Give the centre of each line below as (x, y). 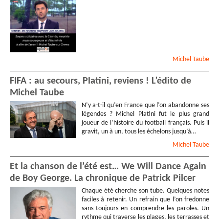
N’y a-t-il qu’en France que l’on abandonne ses (145, 105)
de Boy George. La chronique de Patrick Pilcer (103, 179)
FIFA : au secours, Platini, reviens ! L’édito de (100, 81)
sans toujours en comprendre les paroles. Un (145, 209)
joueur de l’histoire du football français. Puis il (145, 123)
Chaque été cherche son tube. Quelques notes (145, 191)
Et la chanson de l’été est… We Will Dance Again (108, 167)
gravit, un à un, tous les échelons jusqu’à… (139, 131)
